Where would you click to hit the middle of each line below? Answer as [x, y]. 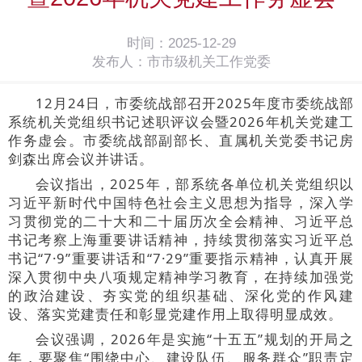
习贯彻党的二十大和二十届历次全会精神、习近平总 [181, 221]
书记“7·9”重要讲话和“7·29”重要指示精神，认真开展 [181, 258]
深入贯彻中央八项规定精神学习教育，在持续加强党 [181, 276]
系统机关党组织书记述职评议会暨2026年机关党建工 [181, 121]
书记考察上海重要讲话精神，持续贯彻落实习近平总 [181, 239]
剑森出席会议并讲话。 [81, 158]
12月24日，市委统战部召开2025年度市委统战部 [195, 103]
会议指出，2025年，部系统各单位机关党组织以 [195, 183]
